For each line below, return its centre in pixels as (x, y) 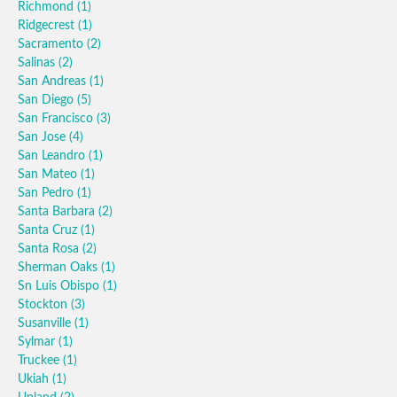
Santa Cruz (49, 230)
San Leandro (53, 156)
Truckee (40, 361)
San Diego (47, 100)
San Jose (43, 137)
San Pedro (47, 193)
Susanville (46, 323)
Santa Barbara (58, 212)
